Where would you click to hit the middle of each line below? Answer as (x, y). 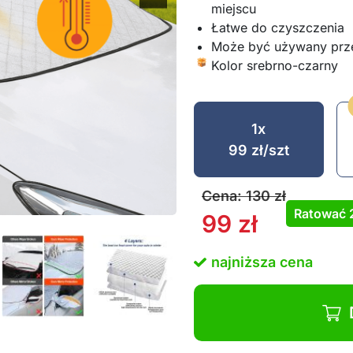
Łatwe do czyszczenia (278, 28)
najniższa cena (262, 262)
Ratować (321, 214)
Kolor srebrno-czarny (275, 65)
